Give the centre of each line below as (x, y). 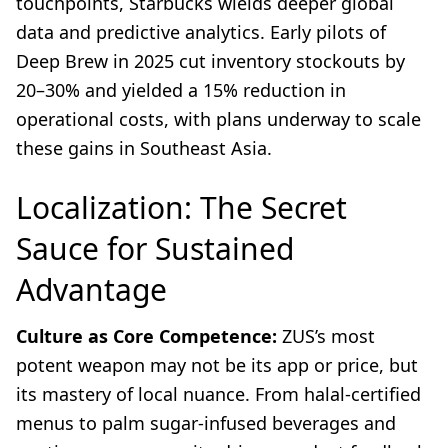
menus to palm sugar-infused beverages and (206, 423)
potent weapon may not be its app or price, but (217, 365)
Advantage (91, 290)
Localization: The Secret (181, 208)
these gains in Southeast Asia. (144, 148)
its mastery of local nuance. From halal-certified (218, 394)
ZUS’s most (326, 336)
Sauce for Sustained (155, 249)
